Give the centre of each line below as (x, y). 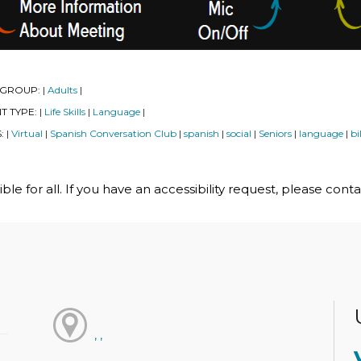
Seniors (275, 134)
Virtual (27, 134)
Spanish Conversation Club (113, 134)
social (239, 134)
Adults (62, 90)
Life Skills (65, 112)
